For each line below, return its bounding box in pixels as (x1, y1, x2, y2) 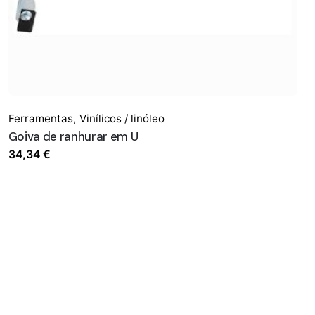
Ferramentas (8, 112, 73, 126)
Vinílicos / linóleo (79, 112, 165, 126)
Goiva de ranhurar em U (8, 129, 139, 145)
